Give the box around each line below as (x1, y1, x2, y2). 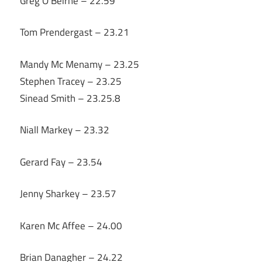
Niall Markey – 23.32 (20, 122, 109, 138)
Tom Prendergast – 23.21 (20, 25, 129, 40)
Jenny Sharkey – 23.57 (20, 186, 116, 202)
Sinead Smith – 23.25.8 (20, 90, 120, 106)
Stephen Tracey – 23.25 (20, 73, 122, 89)
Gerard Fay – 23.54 (20, 154, 102, 170)
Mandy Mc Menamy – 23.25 (20, 56, 139, 72)
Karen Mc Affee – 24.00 (20, 218, 122, 233)
